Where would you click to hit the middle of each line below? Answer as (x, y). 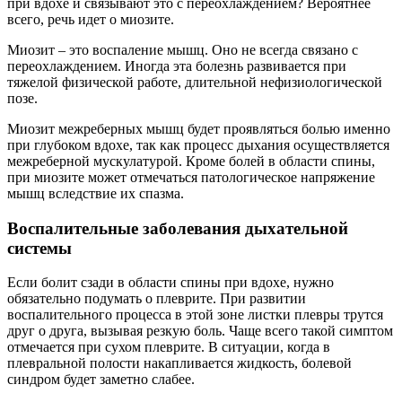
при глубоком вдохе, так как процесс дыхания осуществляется (198, 144)
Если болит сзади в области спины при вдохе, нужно (170, 283)
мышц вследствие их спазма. (96, 193)
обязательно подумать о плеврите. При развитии (157, 299)
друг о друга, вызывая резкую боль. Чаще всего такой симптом (200, 331)
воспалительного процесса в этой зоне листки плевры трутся (195, 315)
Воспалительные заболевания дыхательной (178, 228)
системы (39, 248)
